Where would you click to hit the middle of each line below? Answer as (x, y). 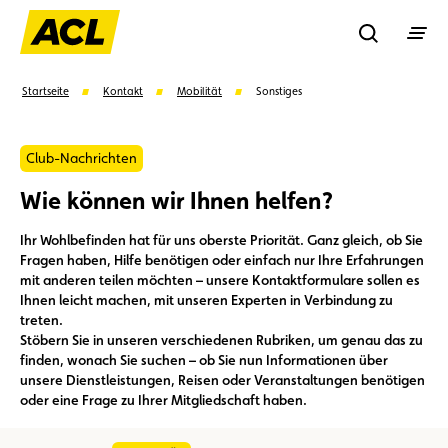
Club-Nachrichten (81, 158)
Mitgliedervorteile (199, 269)
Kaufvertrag (231, 327)
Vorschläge (61, 225)
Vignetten (332, 269)
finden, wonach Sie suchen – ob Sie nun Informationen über (204, 360)
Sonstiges (279, 91)
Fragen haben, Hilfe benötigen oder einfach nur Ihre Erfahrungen (222, 260)
